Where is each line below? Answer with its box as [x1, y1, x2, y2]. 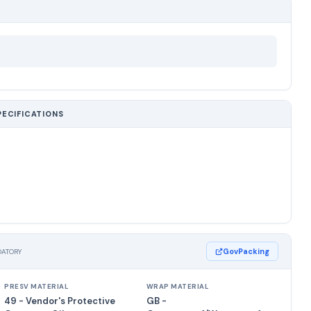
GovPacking [223, 246, 269, 256]
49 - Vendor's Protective [4, 295, 116, 307]
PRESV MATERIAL [4, 283, 69, 291]
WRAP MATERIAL [146, 283, 209, 291]
